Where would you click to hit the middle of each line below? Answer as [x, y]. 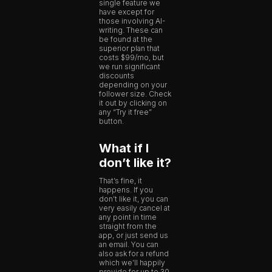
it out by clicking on [133, 103]
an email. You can [129, 245]
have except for [127, 12]
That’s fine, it [121, 181]
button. [112, 121]
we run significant [130, 67]
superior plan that [130, 49]
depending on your [133, 85]
